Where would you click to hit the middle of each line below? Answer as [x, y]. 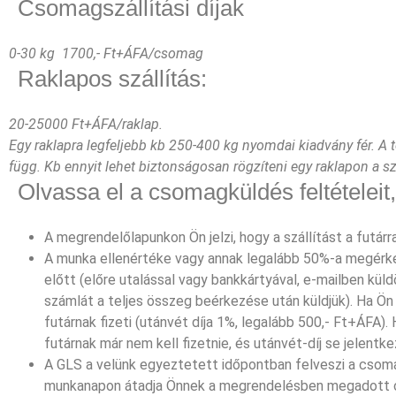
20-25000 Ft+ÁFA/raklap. [86, 124]
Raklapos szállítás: [112, 79]
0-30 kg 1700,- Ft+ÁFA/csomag [106, 53]
